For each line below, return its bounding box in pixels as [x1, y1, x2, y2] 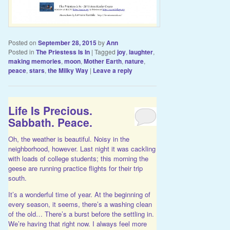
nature [124, 56, 144, 66]
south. [8, 173, 27, 183]
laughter [128, 47, 153, 56]
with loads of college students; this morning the [8, 154, 148, 164]
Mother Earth [83, 56, 122, 66]
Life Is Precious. [8, 103, 92, 119]
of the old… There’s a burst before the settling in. [8, 209, 154, 219]
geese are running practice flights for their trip [8, 163, 143, 174]
